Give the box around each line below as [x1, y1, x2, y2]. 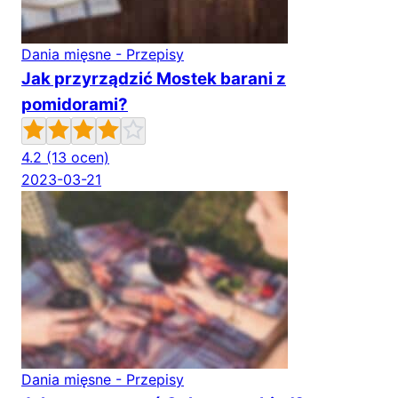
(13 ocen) [46, 148, 109, 167]
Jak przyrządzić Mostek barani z [21, 68, 286, 90]
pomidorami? [21, 94, 128, 115]
